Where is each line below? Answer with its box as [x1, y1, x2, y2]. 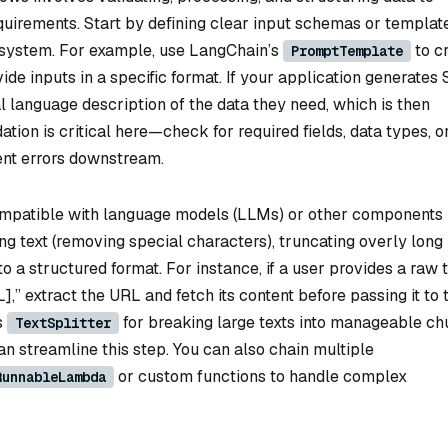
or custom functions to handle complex [114, 365, 407, 387]
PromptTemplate [291, 42, 403, 60]
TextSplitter [15, 313, 111, 332]
